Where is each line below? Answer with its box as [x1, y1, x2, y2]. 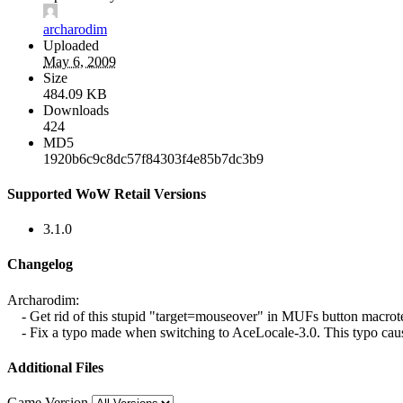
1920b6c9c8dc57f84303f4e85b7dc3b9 [43, 150, 264, 166]
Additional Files [7, 359, 103, 375]
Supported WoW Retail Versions [7, 185, 206, 201]
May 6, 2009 [43, 53, 116, 69]
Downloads [43, 102, 109, 118]
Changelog [7, 256, 73, 273]
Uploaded [43, 37, 99, 53]
